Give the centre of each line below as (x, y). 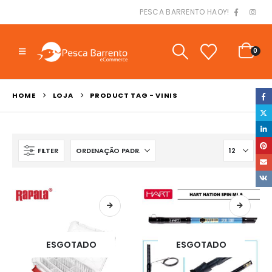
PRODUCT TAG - (123, 95)
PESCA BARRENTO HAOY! (185, 12)
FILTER (48, 150)
